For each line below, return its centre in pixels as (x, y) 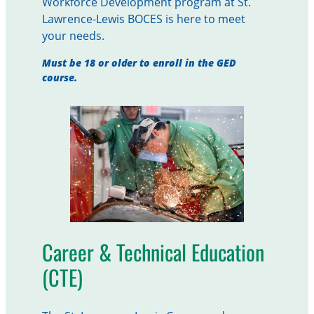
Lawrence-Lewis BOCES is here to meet (143, 19)
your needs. (74, 36)
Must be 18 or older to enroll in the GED (139, 63)
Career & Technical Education (153, 252)
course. (61, 78)
